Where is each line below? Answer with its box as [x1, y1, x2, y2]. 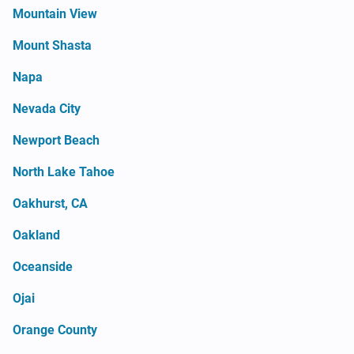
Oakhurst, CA [13, 195, 88, 211]
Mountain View [13, 6, 97, 21]
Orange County [13, 322, 97, 337]
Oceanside [13, 258, 73, 274]
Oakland [13, 227, 60, 243]
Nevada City [13, 100, 81, 116]
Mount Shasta [13, 37, 92, 53]
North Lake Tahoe [13, 164, 115, 179]
